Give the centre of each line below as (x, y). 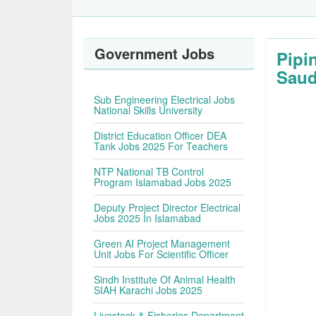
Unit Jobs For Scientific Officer (162, 254)
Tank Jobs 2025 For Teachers (161, 146)
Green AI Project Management (162, 243)
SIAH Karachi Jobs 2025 (148, 290)
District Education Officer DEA (160, 135)
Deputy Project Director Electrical (168, 207)
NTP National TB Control (149, 171)
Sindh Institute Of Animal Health (165, 279)
